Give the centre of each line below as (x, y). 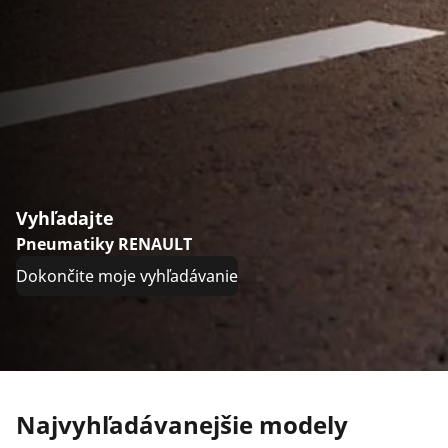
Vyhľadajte (65, 218)
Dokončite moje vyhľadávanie (127, 276)
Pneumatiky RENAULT (104, 244)
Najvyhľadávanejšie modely (182, 425)
